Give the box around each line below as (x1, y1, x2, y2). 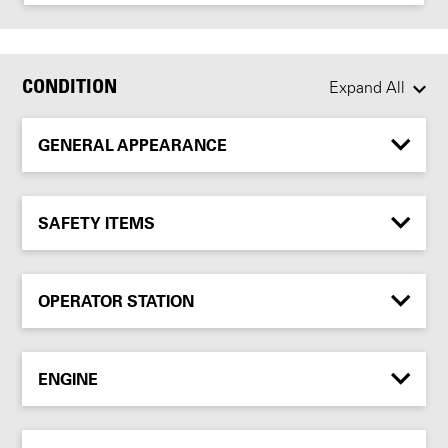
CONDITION (22, 73, 118, 98)
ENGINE (38, 368, 99, 389)
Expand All (328, 80, 405, 97)
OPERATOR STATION (38, 290, 195, 311)
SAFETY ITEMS (38, 212, 156, 233)
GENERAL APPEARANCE (38, 134, 228, 155)
